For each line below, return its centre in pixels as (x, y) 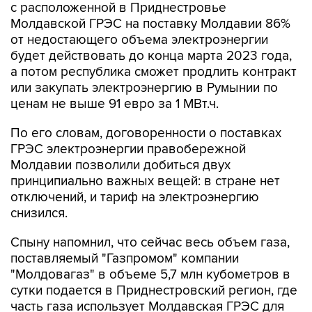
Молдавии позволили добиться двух (120, 165)
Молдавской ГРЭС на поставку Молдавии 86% (150, 24)
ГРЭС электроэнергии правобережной (128, 149)
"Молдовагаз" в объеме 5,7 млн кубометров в (150, 275)
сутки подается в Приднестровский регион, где (154, 291)
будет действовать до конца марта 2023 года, (151, 56)
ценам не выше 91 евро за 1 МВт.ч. (115, 104)
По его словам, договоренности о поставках (146, 133)
